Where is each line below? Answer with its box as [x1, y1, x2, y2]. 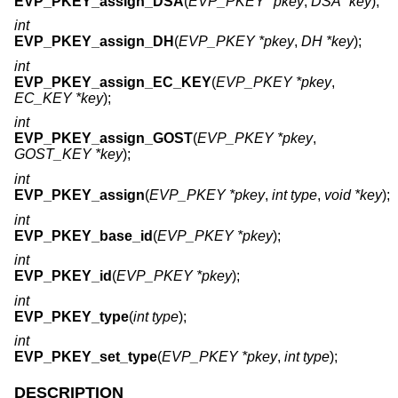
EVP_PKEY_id [14, 268, 112, 284]
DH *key [301, 34, 354, 50]
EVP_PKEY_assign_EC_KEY [14, 74, 211, 90]
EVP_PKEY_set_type [14, 349, 157, 365]
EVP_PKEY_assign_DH [14, 34, 174, 50]
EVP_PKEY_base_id [14, 227, 153, 243]
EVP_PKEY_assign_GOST [14, 131, 193, 147]
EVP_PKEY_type [14, 308, 129, 324]
